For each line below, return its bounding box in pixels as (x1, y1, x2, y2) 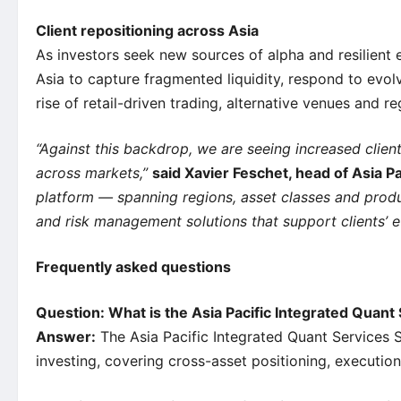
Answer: (36, 328, 96, 346)
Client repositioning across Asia (36, 21, 259, 40)
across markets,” (36, 164, 148, 183)
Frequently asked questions (36, 258, 231, 277)
